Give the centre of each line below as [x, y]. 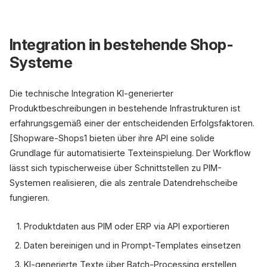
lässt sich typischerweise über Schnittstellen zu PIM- [116, 168]
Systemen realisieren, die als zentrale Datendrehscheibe [124, 183]
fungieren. [30, 198]
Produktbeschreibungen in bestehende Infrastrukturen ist [125, 108]
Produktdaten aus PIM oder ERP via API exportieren [127, 226]
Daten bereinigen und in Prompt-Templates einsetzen [132, 245]
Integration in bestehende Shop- [122, 44]
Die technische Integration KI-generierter [91, 93]
